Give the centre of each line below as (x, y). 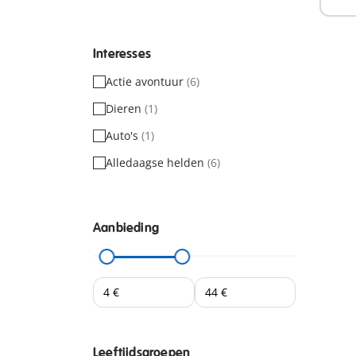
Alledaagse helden (157, 162)
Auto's (124, 135)
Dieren (125, 108)
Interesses (122, 54)
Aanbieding (126, 228)
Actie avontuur (146, 81)
